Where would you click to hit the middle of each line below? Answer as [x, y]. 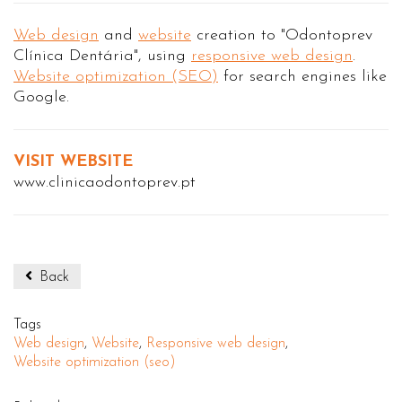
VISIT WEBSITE [73, 162]
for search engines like [302, 77]
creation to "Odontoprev [282, 35]
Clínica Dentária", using [102, 56]
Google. [41, 97]
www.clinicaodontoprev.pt [105, 183]
